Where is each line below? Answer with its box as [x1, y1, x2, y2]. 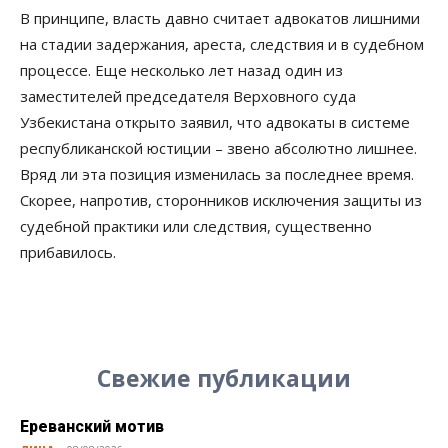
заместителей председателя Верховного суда [20, 86, 356, 107]
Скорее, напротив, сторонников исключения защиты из [20, 190, 422, 211]
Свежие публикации [97, 362, 351, 395]
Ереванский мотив [20, 417, 164, 437]
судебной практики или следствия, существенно [20, 216, 372, 237]
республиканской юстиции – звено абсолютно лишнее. [20, 138, 417, 159]
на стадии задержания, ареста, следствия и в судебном [20, 34, 424, 55]
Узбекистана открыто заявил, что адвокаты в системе [20, 112, 410, 133]
